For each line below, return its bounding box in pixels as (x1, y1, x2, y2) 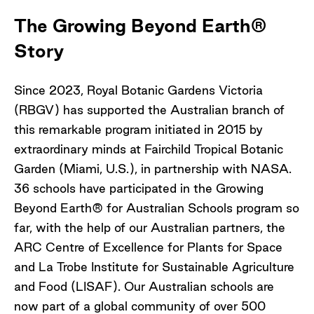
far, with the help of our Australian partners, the (14, 220, 285, 234)
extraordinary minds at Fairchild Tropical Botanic (14, 142, 283, 156)
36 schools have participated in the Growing (14, 181, 264, 195)
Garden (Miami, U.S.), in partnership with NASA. (14, 161, 292, 175)
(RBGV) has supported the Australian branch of (14, 102, 285, 116)
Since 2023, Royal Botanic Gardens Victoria (14, 83, 263, 97)
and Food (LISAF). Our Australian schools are (14, 279, 274, 293)
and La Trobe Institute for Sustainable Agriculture (14, 259, 294, 273)
